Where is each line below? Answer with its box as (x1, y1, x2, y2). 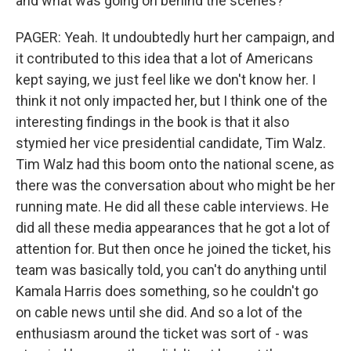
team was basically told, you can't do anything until (16, 262, 327, 278)
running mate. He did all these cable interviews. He (16, 198, 329, 215)
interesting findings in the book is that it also (16, 114, 289, 130)
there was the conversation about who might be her (16, 177, 335, 194)
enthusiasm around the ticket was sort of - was (16, 325, 309, 342)
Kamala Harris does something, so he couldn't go (16, 283, 318, 299)
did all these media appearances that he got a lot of (16, 219, 331, 236)
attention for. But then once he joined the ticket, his (16, 241, 331, 257)
